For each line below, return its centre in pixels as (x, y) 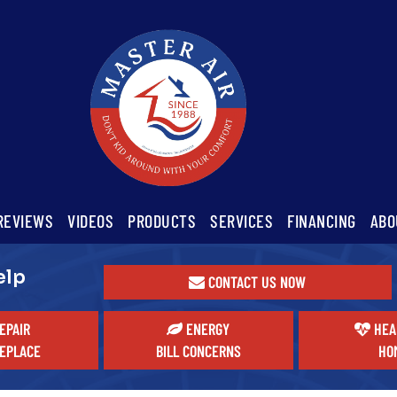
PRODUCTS (162, 221)
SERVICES (241, 221)
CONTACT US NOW (256, 282)
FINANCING (322, 221)
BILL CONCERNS (198, 351)
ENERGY (208, 329)
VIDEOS (90, 221)
